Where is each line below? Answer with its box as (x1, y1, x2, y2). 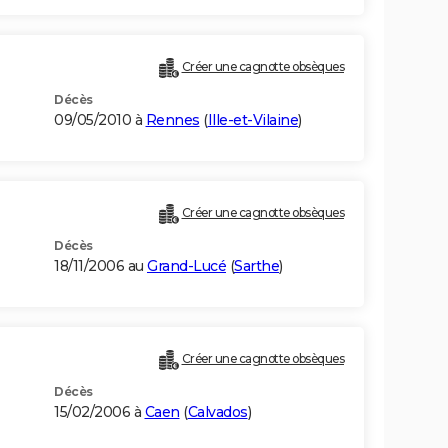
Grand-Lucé (147, 257, 226, 276)
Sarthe (234, 257, 279, 276)
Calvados (187, 403, 248, 422)
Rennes (145, 111, 200, 130)
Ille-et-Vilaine (207, 111, 298, 130)
